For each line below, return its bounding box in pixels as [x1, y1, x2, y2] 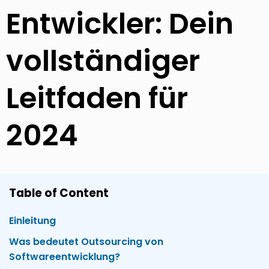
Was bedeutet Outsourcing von [9, 235, 163, 249]
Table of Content [9, 185, 109, 202]
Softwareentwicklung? [9, 250, 120, 264]
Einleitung [9, 214, 56, 228]
